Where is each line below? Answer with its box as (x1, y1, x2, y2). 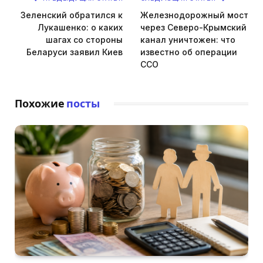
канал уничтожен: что (140, 34, 235, 45)
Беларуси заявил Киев (26, 46, 123, 57)
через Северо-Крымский (140, 22, 247, 32)
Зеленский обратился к (21, 9, 123, 20)
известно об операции (140, 46, 237, 57)
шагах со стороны (46, 34, 123, 45)
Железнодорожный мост (140, 9, 248, 20)
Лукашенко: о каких (38, 22, 123, 32)
